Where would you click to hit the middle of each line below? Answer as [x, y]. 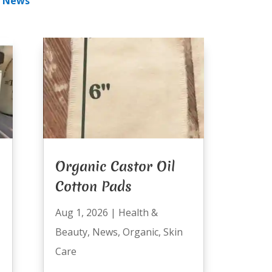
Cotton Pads [93, 186]
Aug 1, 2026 [81, 212]
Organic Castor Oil [115, 166]
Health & [138, 212]
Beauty [71, 232]
